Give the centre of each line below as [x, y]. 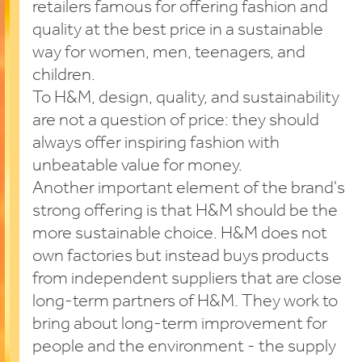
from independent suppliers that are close [187, 279]
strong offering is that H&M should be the [185, 211]
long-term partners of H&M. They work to [185, 302]
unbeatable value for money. [137, 166]
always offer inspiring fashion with [156, 143]
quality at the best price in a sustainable [178, 30]
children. [64, 76]
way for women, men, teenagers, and [169, 53]
